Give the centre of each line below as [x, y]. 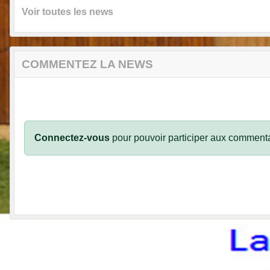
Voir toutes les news [67, 12]
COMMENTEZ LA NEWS [87, 64]
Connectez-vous [72, 138]
